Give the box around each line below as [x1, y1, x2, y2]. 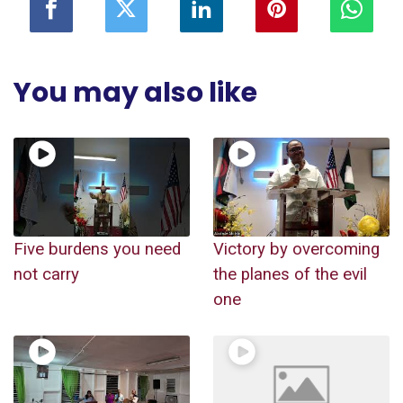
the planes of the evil [212, 264, 367, 285]
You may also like [13, 73, 257, 112]
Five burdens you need [13, 239, 181, 260]
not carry [13, 264, 79, 285]
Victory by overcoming [212, 239, 380, 260]
